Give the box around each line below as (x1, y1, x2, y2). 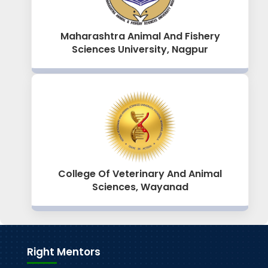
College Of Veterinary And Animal (58, 167, 222, 181)
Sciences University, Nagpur (72, 42, 208, 57)
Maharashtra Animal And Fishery (60, 29, 220, 44)
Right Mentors (26, 245, 100, 260)
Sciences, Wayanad (92, 180, 188, 194)
